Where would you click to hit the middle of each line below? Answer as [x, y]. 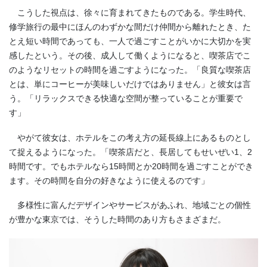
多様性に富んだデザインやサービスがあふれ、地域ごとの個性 [130, 205]
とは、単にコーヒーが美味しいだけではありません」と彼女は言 [130, 84]
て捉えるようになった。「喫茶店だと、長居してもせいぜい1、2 [131, 152]
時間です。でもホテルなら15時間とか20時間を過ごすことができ [131, 166]
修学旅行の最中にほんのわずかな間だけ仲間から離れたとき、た [130, 27]
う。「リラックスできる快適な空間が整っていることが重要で [126, 99]
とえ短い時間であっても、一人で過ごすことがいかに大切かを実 [130, 41]
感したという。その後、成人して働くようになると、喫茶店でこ [130, 56]
